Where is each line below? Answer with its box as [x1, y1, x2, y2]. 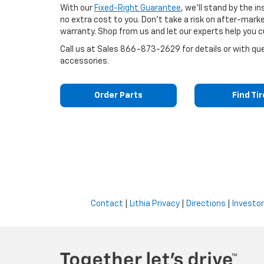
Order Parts [94, 91, 143, 100]
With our [60, 4, 94, 12]
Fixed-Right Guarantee [94, 4, 181, 12]
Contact [91, 200, 123, 208]
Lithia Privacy [130, 200, 180, 208]
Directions [186, 200, 226, 208]
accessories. [60, 57, 109, 65]
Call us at [60, 45, 97, 54]
